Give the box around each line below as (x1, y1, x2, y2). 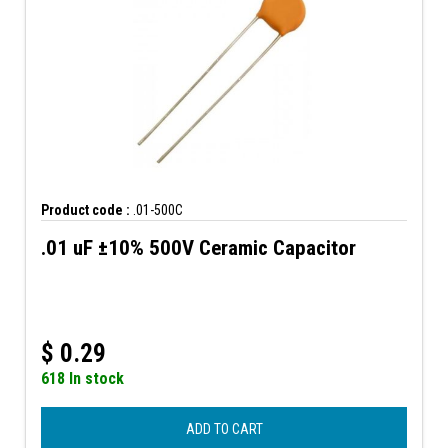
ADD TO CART (185, 420, 263, 437)
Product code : (41, 201, 130, 218)
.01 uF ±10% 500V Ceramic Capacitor (41, 235, 356, 260)
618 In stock (41, 368, 124, 388)
